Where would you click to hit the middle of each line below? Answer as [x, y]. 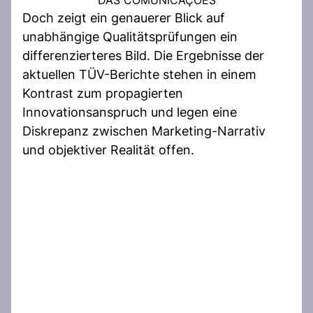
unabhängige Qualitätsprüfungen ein [130, 36]
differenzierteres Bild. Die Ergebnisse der [143, 55]
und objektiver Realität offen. [108, 150]
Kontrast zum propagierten [103, 93]
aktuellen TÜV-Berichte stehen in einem [139, 74]
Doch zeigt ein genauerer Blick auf [124, 17]
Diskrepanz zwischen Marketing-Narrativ [144, 131]
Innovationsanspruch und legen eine [130, 112]
